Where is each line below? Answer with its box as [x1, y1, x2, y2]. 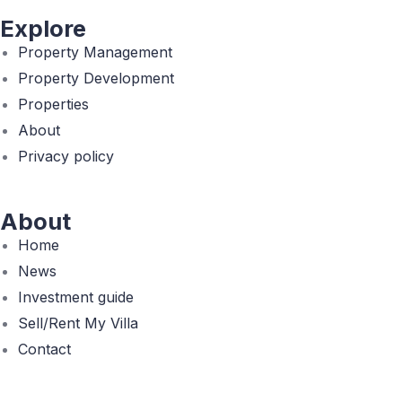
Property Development [18, 69, 174, 87]
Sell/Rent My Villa [18, 314, 138, 332]
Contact [18, 340, 71, 358]
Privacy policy [18, 147, 114, 165]
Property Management [18, 43, 172, 61]
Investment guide [18, 288, 134, 306]
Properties [18, 95, 89, 113]
